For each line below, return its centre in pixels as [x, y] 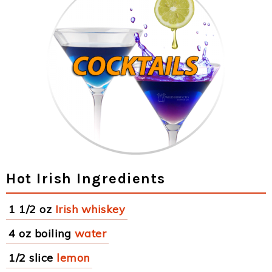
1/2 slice [31, 258]
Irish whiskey [90, 209]
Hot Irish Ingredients [86, 178]
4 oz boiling [40, 233]
